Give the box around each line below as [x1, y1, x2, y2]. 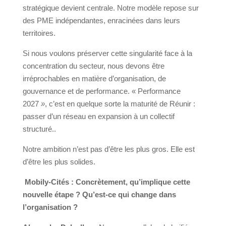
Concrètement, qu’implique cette [75, 178, 190, 187]
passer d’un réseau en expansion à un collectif [22, 112, 175, 121]
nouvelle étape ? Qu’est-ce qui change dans [22, 190, 176, 199]
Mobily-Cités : [24, 178, 74, 187]
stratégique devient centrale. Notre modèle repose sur [22, 4, 199, 13]
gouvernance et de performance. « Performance [22, 87, 181, 96]
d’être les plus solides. [22, 157, 95, 166]
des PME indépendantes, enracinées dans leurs [22, 16, 180, 25]
